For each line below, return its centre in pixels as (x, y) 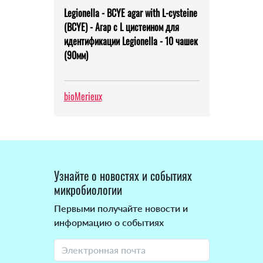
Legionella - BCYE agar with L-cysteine (130, 13)
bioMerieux (83, 97)
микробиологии (88, 190)
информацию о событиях (109, 222)
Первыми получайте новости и (121, 208)
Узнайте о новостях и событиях (123, 176)
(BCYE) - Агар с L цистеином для (121, 27)
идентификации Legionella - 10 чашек (131, 41)
